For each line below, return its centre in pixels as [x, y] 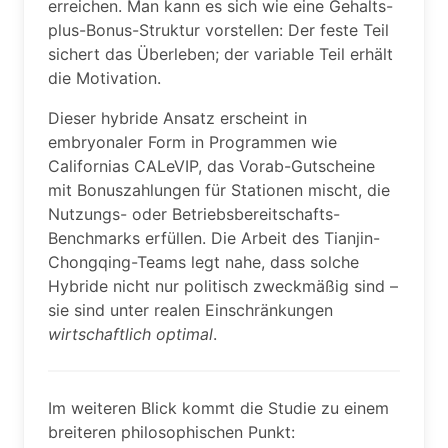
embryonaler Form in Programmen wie [192, 142]
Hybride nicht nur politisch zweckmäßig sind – [223, 286]
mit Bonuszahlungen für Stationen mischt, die [219, 190]
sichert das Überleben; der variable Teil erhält [220, 54]
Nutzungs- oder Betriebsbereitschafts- [194, 214]
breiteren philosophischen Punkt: [171, 432]
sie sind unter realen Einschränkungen [190, 310]
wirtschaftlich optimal [130, 334]
